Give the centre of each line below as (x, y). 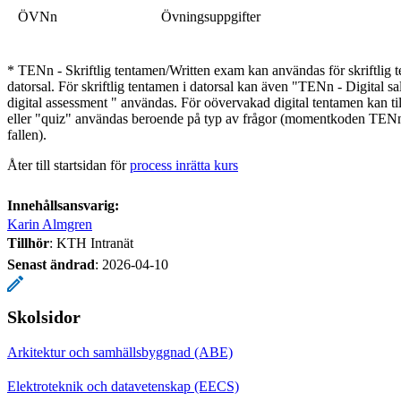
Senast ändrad (51, 264)
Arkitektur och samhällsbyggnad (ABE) (120, 352)
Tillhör (28, 243)
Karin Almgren (50, 224)
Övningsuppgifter (211, 16)
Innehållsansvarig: (63, 205)
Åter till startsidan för (68, 165)
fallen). (27, 134)
